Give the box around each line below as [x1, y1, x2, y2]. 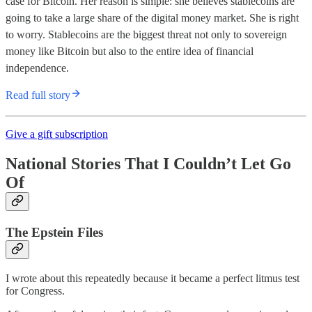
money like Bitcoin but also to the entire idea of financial [6, 45, 253, 58]
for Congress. [6, 284, 65, 297]
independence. [6, 62, 69, 75]
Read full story [6, 89, 70, 102]
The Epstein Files [6, 224, 103, 240]
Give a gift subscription [6, 128, 108, 141]
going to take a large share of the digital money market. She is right [6, 12, 299, 24]
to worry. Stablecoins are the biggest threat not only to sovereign [6, 29, 287, 41]
